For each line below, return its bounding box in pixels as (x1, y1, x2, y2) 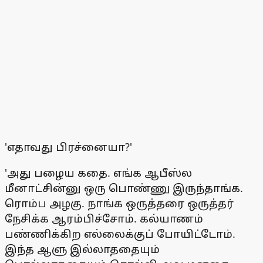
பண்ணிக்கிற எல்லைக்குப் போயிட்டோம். (5, 227, 235, 241)
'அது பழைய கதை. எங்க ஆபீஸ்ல (5, 166, 192, 180)
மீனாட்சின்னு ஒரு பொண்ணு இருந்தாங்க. (5, 181, 243, 195)
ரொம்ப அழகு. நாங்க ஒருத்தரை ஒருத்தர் (5, 196, 234, 211)
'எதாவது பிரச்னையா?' (5, 140, 132, 154)
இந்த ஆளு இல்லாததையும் (5, 242, 160, 257)
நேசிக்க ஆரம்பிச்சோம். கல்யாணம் (5, 211, 203, 226)
